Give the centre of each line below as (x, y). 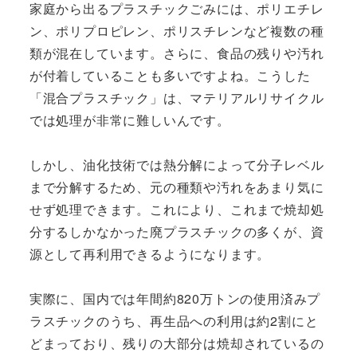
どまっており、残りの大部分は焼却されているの (177, 343)
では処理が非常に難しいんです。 (129, 120)
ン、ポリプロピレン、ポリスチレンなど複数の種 (177, 31)
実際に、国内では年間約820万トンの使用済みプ (175, 299)
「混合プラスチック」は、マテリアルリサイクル (177, 98)
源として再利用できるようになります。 (150, 254)
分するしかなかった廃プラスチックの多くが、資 (177, 232)
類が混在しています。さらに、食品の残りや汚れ (177, 53)
